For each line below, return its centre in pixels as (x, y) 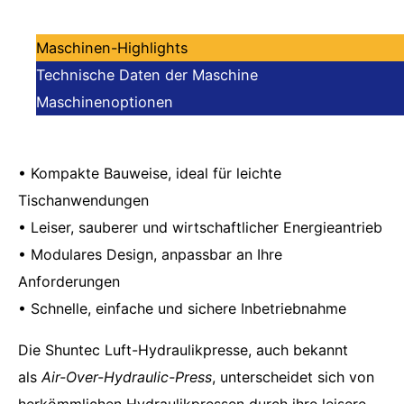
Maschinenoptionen (105, 102)
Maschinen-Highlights (112, 48)
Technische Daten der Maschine (147, 75)
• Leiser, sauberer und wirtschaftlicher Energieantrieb (200, 228)
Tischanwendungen (83, 201)
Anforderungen (69, 282)
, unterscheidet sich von (293, 377)
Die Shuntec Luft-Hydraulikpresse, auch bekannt (183, 350)
